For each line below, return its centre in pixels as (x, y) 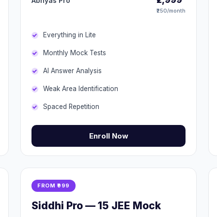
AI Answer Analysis (72, 71)
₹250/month (171, 11)
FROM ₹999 (54, 186)
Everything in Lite (70, 35)
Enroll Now (108, 136)
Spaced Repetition (71, 107)
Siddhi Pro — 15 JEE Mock (96, 206)
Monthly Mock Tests (75, 53)
